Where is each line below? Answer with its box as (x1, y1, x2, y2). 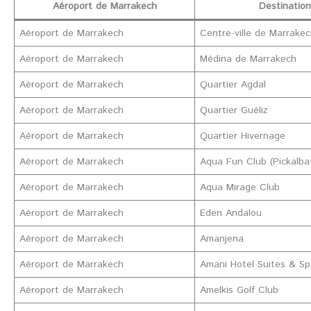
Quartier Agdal (200, 77, 266, 92)
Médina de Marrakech (200, 51, 296, 66)
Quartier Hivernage (200, 128, 285, 143)
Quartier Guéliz (200, 103, 268, 117)
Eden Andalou (200, 205, 262, 220)
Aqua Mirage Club (200, 180, 280, 194)
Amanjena (200, 231, 244, 246)
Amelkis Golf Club (200, 283, 278, 297)
